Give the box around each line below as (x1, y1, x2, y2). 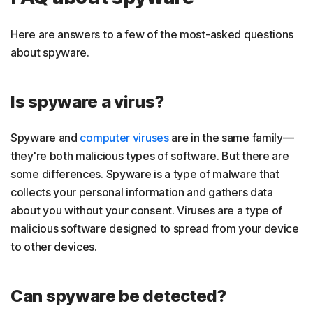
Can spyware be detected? (10, 285, 226, 306)
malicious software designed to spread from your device (10, 221, 299, 235)
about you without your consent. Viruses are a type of (10, 203, 283, 217)
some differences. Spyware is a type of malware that (10, 166, 279, 181)
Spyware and (10, 130, 80, 145)
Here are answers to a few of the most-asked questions (10, 27, 294, 41)
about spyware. (10, 45, 89, 59)
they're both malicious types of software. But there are (10, 148, 289, 163)
